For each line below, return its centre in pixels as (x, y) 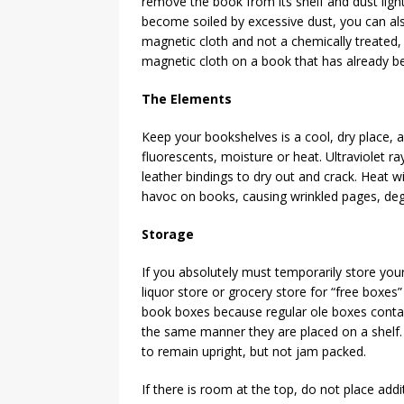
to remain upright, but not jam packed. (254, 351)
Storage (168, 234)
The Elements (187, 99)
